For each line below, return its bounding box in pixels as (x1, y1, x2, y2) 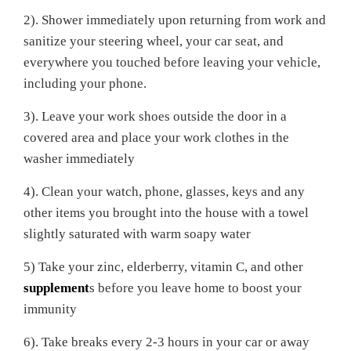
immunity (24, 302, 77, 317)
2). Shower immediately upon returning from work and (24, 13, 326, 27)
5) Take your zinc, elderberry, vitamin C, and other (24, 259, 303, 274)
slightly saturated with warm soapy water (24, 226, 251, 241)
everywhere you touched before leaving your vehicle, (24, 55, 320, 70)
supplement (24, 280, 89, 295)
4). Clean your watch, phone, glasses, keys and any (24, 184, 305, 199)
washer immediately (24, 151, 135, 166)
